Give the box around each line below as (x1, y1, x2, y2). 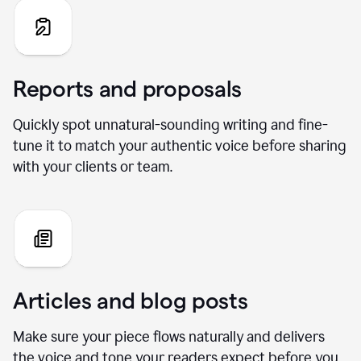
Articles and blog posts (13, 288, 248, 313)
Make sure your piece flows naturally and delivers (13, 327, 325, 346)
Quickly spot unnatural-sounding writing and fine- (13, 115, 328, 134)
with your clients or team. (13, 157, 172, 176)
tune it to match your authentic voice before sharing (13, 136, 346, 155)
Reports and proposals (13, 76, 243, 101)
